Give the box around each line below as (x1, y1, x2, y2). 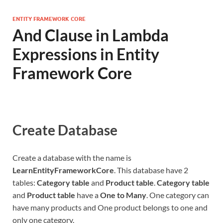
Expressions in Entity (12, 44, 159, 64)
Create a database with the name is (12, 153, 131, 163)
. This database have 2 (114, 165, 188, 175)
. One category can (146, 190, 209, 200)
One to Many (100, 190, 146, 200)
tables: (12, 178, 37, 188)
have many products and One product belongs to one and (12, 203, 208, 213)
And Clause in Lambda (12, 25, 169, 45)
